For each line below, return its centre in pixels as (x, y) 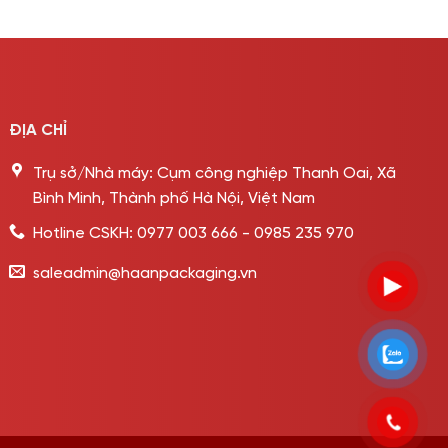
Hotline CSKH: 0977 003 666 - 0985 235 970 (194, 233)
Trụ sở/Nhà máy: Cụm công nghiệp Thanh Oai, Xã (215, 173)
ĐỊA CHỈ (38, 131)
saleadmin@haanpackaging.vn (145, 273)
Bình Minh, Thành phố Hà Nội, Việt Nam (174, 198)
